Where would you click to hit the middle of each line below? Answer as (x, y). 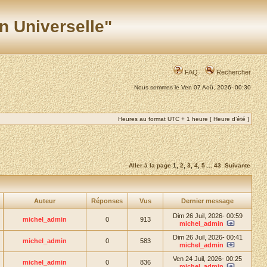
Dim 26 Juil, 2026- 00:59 (207, 216)
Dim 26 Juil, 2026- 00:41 (207, 237)
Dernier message (207, 201)
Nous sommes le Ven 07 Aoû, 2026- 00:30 (193, 87)
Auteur (45, 201)
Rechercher (233, 72)
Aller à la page (150, 165)
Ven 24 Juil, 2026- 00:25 (207, 259)
